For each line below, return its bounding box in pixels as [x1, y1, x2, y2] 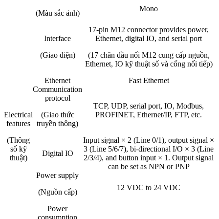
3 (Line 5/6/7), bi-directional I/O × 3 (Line [84, 145, 214, 153]
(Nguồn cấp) [38, 188, 77, 197]
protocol [44, 94, 70, 103]
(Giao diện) [40, 51, 75, 60]
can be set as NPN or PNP [108, 162, 190, 171]
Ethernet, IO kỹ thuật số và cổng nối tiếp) [85, 60, 213, 68]
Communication [33, 85, 82, 94]
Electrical [4, 110, 33, 119]
